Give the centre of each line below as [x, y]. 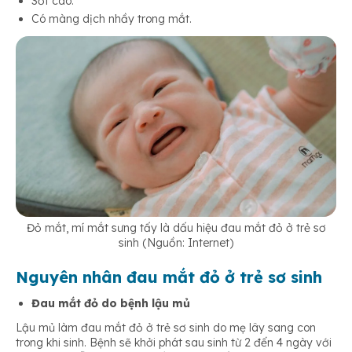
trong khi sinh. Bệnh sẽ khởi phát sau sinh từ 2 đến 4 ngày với [174, 342]
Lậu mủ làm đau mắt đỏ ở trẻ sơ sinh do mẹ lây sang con [166, 327]
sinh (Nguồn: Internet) [176, 242]
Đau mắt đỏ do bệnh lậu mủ [111, 303]
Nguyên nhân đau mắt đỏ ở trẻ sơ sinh [169, 277]
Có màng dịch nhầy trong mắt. [112, 19]
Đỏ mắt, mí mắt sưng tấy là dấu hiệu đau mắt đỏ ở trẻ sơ [176, 227]
